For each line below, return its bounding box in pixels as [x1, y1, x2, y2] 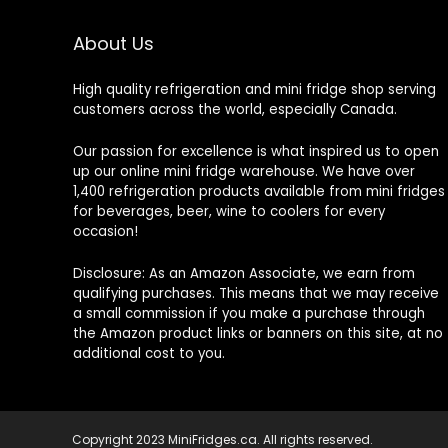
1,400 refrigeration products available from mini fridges [72, 181, 445, 201]
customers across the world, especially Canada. [72, 99, 397, 119]
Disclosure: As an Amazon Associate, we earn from [72, 263, 415, 283]
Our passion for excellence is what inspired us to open [72, 141, 439, 161]
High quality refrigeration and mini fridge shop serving [72, 79, 436, 99]
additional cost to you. [72, 343, 225, 363]
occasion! [72, 221, 138, 241]
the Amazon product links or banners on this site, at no [72, 323, 443, 343]
